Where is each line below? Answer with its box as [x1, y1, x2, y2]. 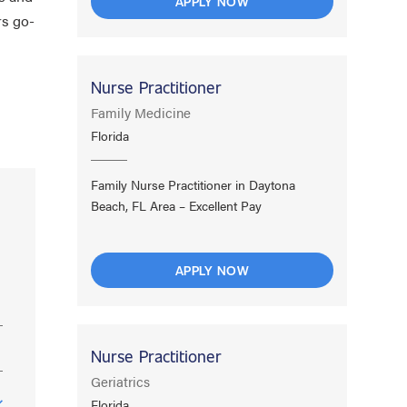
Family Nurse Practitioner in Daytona [91, 174, 296, 194]
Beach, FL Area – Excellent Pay [91, 195, 263, 214]
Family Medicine [91, 102, 192, 122]
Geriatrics [91, 371, 151, 391]
